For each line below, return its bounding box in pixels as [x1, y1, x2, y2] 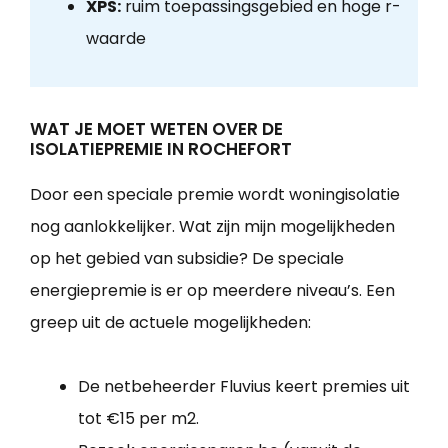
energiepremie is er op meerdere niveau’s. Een [30, 279, 395, 303]
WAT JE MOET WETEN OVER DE [30, 117, 283, 142]
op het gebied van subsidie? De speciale [30, 247, 344, 271]
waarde [85, 27, 146, 51]
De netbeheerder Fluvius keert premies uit [78, 375, 410, 399]
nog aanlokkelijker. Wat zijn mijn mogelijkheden [30, 215, 395, 239]
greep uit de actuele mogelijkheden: [30, 311, 311, 335]
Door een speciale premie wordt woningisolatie [30, 183, 400, 207]
